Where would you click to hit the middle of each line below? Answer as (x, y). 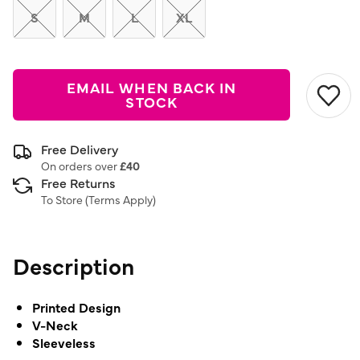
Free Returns (78, 182)
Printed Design (76, 307)
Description (74, 265)
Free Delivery (80, 149)
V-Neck (55, 325)
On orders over (80, 166)
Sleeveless (64, 342)
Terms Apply (121, 199)
